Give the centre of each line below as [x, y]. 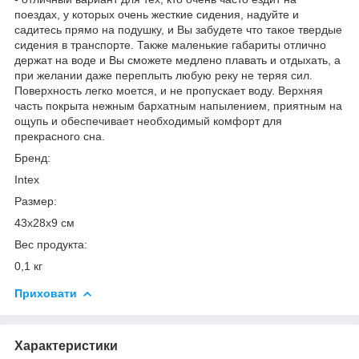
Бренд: [32, 157]
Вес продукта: [51, 244]
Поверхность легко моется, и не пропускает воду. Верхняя [169, 90]
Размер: [36, 201]
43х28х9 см [44, 222]
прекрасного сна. [60, 136]
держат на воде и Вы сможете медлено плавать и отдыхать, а [177, 60]
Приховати [46, 293]
